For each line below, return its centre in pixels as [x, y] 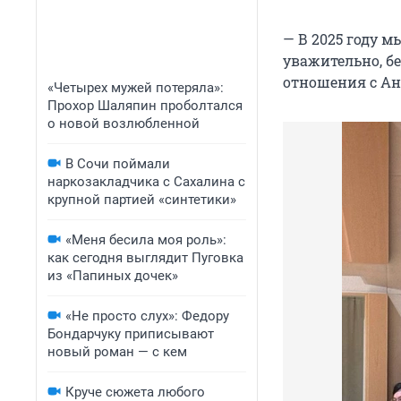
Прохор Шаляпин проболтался [145, 106]
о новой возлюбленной [124, 124]
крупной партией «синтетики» [142, 200]
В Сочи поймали [118, 164]
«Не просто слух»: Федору [147, 316]
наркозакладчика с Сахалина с [146, 182]
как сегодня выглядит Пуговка [145, 258]
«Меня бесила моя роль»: [146, 240]
